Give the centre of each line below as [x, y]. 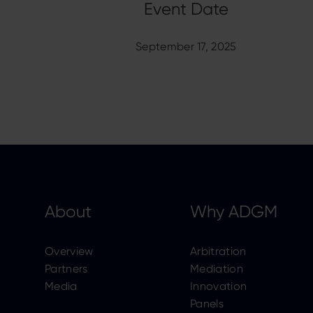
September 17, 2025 [186, 46]
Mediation [217, 269]
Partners [66, 269]
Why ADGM [234, 212]
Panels [207, 304]
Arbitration [218, 251]
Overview [69, 251]
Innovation [219, 286]
